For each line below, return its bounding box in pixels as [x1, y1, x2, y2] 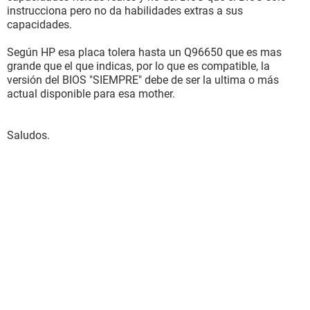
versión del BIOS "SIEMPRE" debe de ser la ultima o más [7, 73, 279, 86]
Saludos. [7, 129, 50, 142]
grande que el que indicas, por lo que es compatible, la [7, 60, 270, 73]
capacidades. [7, 18, 72, 31]
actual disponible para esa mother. [7, 87, 175, 100]
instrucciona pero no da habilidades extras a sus [7, 4, 243, 17]
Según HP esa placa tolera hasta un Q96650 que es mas [7, 46, 282, 59]
